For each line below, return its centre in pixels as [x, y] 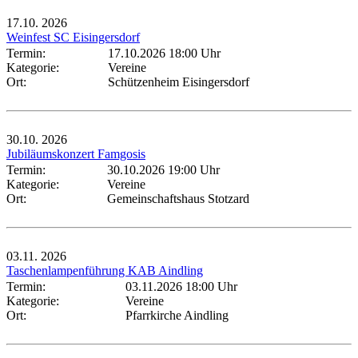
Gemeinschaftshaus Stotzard [178, 198]
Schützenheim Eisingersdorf [179, 82]
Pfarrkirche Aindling [177, 315]
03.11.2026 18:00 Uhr [181, 286]
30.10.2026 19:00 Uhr [163, 169]
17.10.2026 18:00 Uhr [164, 53]
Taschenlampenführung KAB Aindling [105, 270]
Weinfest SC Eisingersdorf [73, 37]
